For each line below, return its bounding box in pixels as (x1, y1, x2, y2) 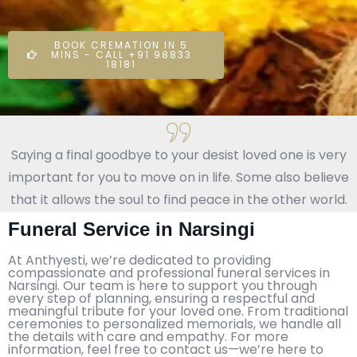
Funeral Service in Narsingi (8, 218, 255, 240)
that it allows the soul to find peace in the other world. (10, 190, 347, 209)
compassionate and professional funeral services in (8, 263, 330, 282)
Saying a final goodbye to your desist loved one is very (10, 145, 347, 164)
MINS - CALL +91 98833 (50, 48, 192, 62)
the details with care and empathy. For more (8, 327, 288, 346)
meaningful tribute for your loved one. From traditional (8, 301, 348, 320)
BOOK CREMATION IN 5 (54, 38, 189, 53)
